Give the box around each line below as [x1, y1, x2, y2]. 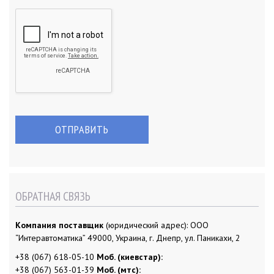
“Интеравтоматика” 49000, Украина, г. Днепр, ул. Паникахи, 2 [15, 232, 240, 244]
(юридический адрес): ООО [106, 220, 209, 231]
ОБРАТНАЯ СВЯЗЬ [15, 188, 91, 205]
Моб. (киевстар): [97, 251, 163, 263]
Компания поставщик [15, 220, 106, 231]
